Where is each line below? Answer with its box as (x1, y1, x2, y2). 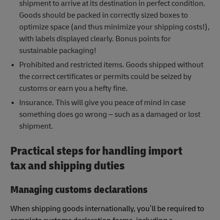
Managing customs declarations (10, 183, 148, 197)
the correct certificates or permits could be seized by (19, 72, 192, 82)
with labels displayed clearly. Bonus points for (19, 34, 171, 44)
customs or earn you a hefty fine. (19, 83, 128, 94)
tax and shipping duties (10, 159, 125, 173)
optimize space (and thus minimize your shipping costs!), (19, 22, 210, 32)
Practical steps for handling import (10, 144, 182, 159)
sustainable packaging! (19, 46, 96, 56)
